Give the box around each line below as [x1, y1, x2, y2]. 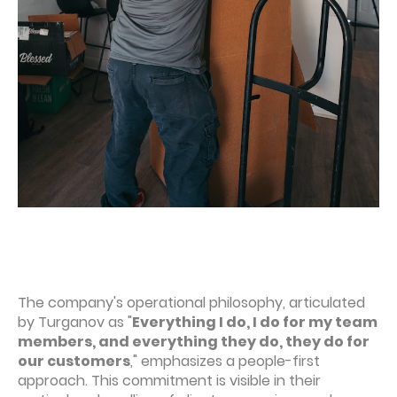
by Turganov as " [18, 312, 132, 333]
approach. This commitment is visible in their [18, 370, 321, 392]
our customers [18, 351, 130, 372]
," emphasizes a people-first [130, 351, 320, 372]
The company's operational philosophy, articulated [18, 292, 365, 314]
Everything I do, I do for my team [132, 312, 378, 333]
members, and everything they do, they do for [18, 331, 370, 353]
